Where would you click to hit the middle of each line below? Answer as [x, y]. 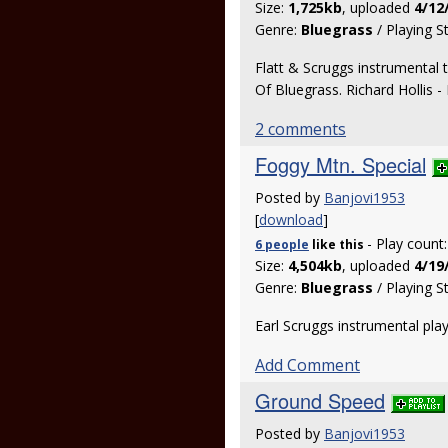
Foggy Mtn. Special [340, 164]
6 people [282, 244]
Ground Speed [320, 400]
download [291, 219]
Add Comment [307, 365]
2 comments [300, 129]
